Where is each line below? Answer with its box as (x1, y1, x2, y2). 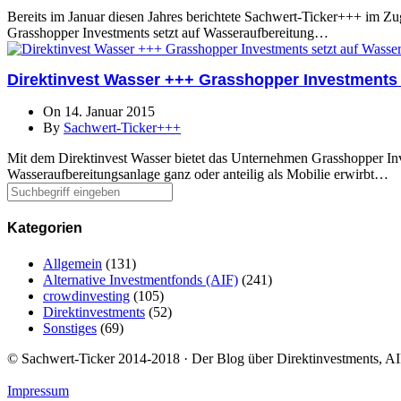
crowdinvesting (43, 287, 130, 303)
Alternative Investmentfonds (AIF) (43, 271, 238, 287)
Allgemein (43, 255, 102, 271)
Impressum (7, 382, 69, 398)
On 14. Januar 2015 (43, 104, 155, 120)
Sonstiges (43, 320, 97, 336)
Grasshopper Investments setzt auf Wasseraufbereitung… (7, 25, 328, 41)
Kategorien (7, 220, 82, 236)
